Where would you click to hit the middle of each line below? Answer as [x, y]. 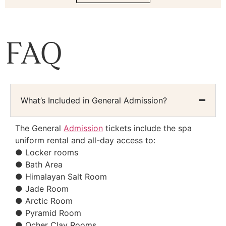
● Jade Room [42, 188]
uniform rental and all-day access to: [85, 140]
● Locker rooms [47, 152]
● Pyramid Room [48, 213]
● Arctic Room [44, 201]
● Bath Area [39, 164]
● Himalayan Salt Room [61, 176]
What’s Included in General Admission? [94, 100]
